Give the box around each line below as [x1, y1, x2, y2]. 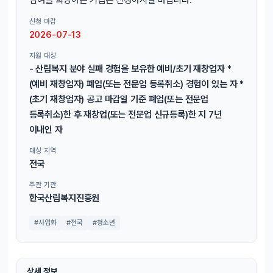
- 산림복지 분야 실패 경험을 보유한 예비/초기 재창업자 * [29, 63, 232, 74]
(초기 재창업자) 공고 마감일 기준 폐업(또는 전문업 [29, 93, 209, 105]
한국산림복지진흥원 [29, 192, 100, 204]
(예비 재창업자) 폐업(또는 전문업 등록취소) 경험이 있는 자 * [29, 78, 244, 90]
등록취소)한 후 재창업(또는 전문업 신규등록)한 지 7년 [29, 108, 222, 120]
